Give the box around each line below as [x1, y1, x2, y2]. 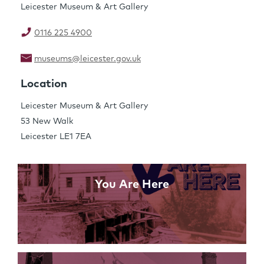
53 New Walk [21, 117, 73, 126]
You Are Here [95, 179, 169, 191]
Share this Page [78, 74, 186, 89]
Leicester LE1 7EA [21, 133, 91, 141]
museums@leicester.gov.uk [34, 54, 141, 63]
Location [21, 78, 67, 90]
